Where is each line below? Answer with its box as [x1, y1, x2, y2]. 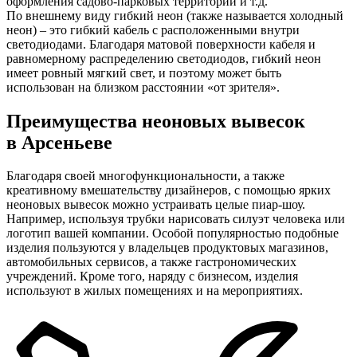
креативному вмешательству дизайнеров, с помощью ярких [6, 183, 331, 198]
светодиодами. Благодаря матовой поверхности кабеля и [6, 37, 316, 51]
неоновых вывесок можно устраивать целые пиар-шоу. [6, 198, 305, 212]
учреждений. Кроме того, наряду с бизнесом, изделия [6, 269, 298, 284]
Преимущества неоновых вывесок [6, 110, 305, 131]
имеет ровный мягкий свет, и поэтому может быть [6, 65, 281, 80]
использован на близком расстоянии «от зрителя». [6, 80, 283, 94]
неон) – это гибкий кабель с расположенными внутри [6, 22, 300, 37]
